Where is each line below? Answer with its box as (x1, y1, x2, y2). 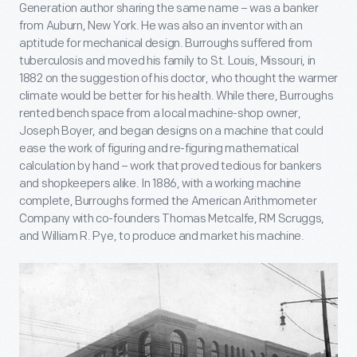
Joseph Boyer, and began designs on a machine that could (19, 124, 324, 139)
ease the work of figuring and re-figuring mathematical (19, 141, 299, 157)
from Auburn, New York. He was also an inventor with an (19, 18, 303, 34)
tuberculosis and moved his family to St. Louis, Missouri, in (19, 53, 316, 69)
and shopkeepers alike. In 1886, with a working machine (19, 176, 301, 192)
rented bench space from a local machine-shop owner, (19, 106, 301, 122)
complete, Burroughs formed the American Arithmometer (19, 194, 317, 210)
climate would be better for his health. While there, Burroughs (19, 88, 334, 104)
